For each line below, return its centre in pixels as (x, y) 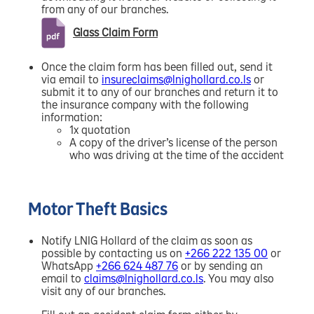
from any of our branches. (105, 9)
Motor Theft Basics (98, 209)
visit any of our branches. (104, 291)
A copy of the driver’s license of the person (173, 142)
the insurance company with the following (145, 104)
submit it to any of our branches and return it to (160, 92)
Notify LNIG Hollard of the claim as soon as (147, 240)
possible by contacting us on (113, 253)
